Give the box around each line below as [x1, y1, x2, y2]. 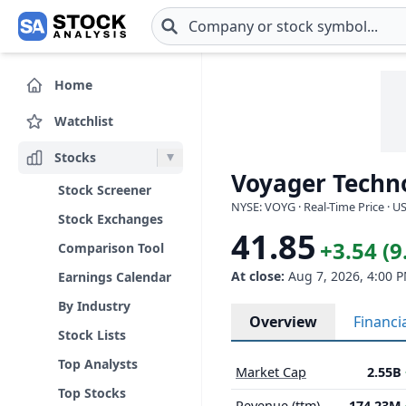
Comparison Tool [58, 239, 164, 256]
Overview [249, 312, 317, 332]
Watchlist [54, 111, 113, 130]
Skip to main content [14, 25, 156, 46]
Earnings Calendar [58, 268, 171, 285]
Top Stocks [58, 384, 126, 401]
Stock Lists [58, 326, 126, 343]
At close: [231, 267, 285, 285]
